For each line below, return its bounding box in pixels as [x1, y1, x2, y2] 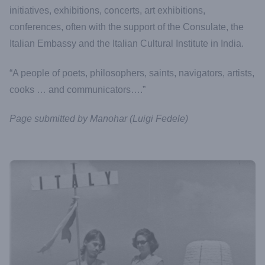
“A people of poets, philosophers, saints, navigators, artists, [9, 67, 254, 78]
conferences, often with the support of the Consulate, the [9, 22, 244, 33]
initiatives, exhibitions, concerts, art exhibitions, [9, 5, 205, 16]
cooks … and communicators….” [9, 84, 146, 95]
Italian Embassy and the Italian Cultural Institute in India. [9, 38, 244, 49]
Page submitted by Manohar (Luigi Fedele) [9, 114, 188, 124]
